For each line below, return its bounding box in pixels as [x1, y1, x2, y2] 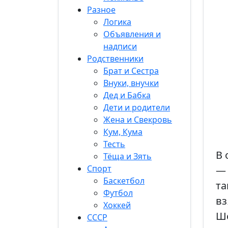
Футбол [103, 187, 133, 198]
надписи [103, 41, 137, 52]
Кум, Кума [103, 126, 142, 137]
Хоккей [103, 199, 131, 211]
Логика [103, 16, 131, 27]
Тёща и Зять [103, 151, 152, 162]
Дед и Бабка [103, 90, 151, 101]
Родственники [87, 53, 144, 64]
